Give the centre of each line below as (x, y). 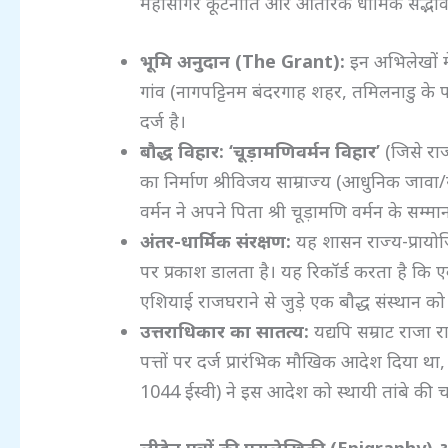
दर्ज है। (163, 121)
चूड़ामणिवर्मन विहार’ (307, 151)
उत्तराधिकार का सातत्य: (225, 331)
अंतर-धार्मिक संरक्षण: (216, 241)
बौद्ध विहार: (182, 151)
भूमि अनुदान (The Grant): (243, 61)
